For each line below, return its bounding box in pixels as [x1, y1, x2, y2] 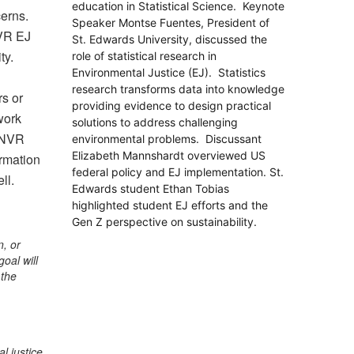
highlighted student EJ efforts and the [72, 198, 268, 212]
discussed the [195, 32, 267, 46]
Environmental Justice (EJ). [72, 66, 218, 79]
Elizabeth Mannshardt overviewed [72, 149, 250, 162]
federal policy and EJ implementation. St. [72, 165, 284, 179]
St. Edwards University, [72, 32, 195, 46]
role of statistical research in [72, 49, 217, 62]
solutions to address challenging [72, 115, 238, 129]
